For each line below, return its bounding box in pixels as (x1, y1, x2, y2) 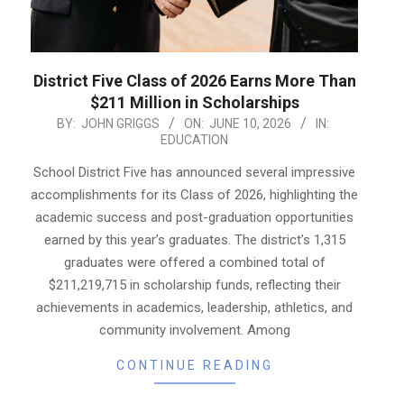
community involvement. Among (98, 321, 290, 338)
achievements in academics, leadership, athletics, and (36, 298, 353, 316)
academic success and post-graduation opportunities (35, 208, 353, 225)
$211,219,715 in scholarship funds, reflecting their (48, 276, 341, 293)
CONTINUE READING (115, 357, 273, 372)
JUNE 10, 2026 (209, 115, 291, 131)
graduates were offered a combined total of (63, 253, 326, 271)
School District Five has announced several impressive (33, 163, 355, 180)
